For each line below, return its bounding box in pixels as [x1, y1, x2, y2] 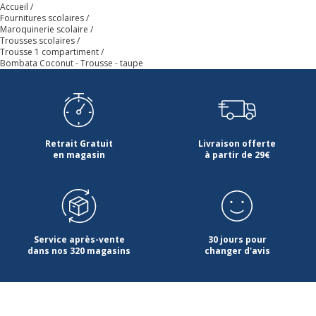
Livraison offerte [198, 137, 276, 150]
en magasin [53, 148, 105, 161]
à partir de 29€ [204, 148, 270, 161]
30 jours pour [207, 233, 267, 245]
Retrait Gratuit [45, 137, 113, 150]
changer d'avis [204, 244, 270, 257]
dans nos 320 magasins [28, 244, 130, 257]
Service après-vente [33, 233, 125, 245]
